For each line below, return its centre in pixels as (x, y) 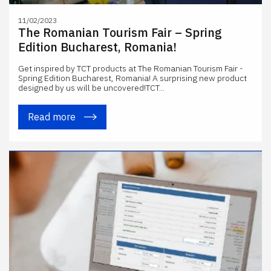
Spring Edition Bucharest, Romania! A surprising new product (132, 78)
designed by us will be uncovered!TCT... (91, 88)
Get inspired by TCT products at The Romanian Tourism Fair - (131, 68)
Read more (53, 117)
